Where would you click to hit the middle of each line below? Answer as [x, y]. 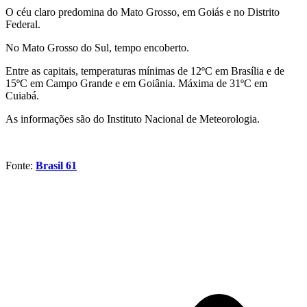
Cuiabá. [22, 95]
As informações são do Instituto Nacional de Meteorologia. [133, 119]
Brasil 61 [56, 165]
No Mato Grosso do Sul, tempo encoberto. [97, 47]
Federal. [23, 24]
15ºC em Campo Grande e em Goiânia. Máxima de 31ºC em [136, 83]
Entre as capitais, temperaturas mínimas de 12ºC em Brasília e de [145, 71]
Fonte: [21, 165]
